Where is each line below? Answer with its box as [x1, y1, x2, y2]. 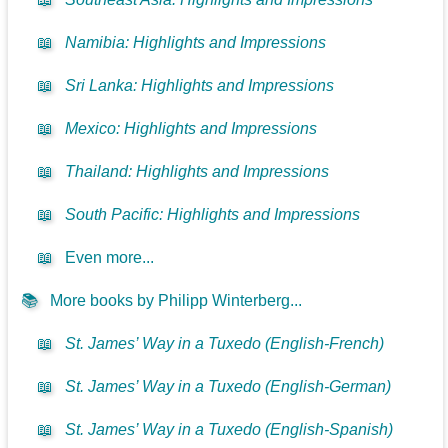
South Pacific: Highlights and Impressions [65, 206, 361, 224]
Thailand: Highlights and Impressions [65, 163, 330, 181]
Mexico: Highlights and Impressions [65, 120, 318, 138]
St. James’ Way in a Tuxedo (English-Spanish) [65, 421, 394, 439]
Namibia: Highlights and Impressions [65, 34, 327, 52]
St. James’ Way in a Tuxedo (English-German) [65, 378, 392, 396]
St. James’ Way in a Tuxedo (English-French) [65, 335, 385, 353]
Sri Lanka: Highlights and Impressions [65, 77, 335, 95]
